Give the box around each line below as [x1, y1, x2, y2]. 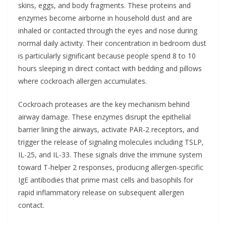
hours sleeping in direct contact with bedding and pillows [18, 63, 202, 73]
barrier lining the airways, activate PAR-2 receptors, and [18, 124, 199, 134]
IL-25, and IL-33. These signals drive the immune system [18, 149, 202, 159]
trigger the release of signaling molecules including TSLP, [18, 137, 204, 147]
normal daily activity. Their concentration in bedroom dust [18, 38, 206, 48]
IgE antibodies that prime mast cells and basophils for [18, 175, 193, 185]
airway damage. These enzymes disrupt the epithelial [18, 111, 191, 122]
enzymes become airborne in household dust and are [18, 13, 192, 23]
